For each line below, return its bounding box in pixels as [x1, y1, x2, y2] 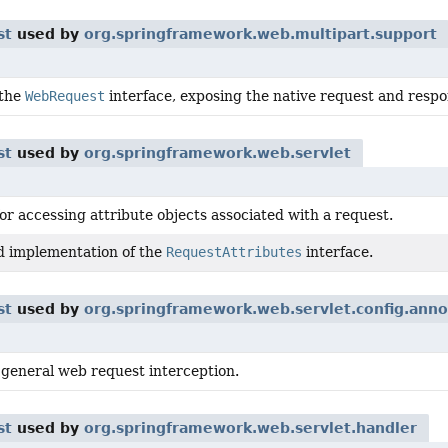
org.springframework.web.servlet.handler [84, 420, 417, 436]
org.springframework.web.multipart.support [84, 26, 437, 42]
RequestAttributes [166, 244, 302, 260]
